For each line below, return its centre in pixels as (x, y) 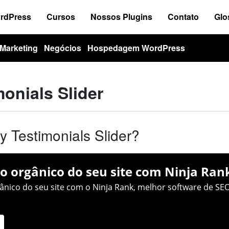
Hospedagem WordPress (136, 48)
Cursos (61, 17)
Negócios (63, 48)
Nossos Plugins (121, 17)
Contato (183, 17)
